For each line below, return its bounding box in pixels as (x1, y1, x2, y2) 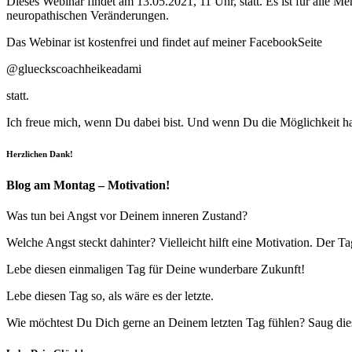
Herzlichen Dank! (6, 148, 73, 159)
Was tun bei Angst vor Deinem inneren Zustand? (6, 208, 247, 222)
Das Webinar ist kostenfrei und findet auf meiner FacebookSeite (6, 35, 322, 49)
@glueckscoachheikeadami (6, 61, 141, 75)
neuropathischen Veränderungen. (6, 8, 169, 22)
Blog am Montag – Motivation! (6, 178, 170, 192)
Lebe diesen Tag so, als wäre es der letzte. (6, 288, 214, 302)
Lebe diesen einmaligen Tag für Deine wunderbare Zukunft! (6, 262, 305, 276)
